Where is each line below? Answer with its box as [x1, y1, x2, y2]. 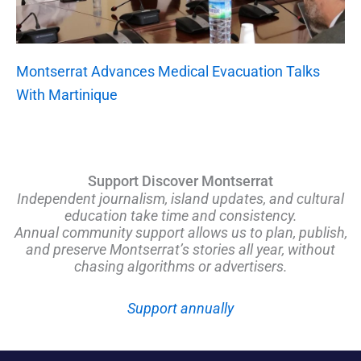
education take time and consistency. [64, 206, 297, 224]
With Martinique [16, 86, 118, 104]
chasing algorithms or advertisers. [73, 257, 288, 275]
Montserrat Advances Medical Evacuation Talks [16, 63, 320, 81]
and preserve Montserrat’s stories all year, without [26, 240, 335, 258]
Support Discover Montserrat [88, 172, 273, 189]
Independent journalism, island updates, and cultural [17, 189, 344, 207]
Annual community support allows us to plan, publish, [14, 223, 347, 241]
